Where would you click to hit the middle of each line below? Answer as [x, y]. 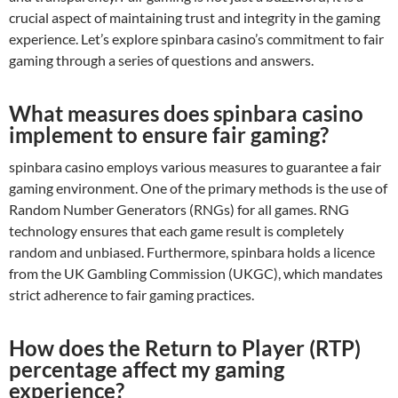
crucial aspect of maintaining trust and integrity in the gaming [195, 17]
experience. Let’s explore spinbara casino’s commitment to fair [196, 38]
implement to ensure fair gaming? [169, 134]
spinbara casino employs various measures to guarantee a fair [195, 166]
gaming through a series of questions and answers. [161, 60]
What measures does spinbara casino [186, 113]
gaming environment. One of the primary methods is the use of [198, 187]
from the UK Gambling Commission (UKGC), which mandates [196, 273]
